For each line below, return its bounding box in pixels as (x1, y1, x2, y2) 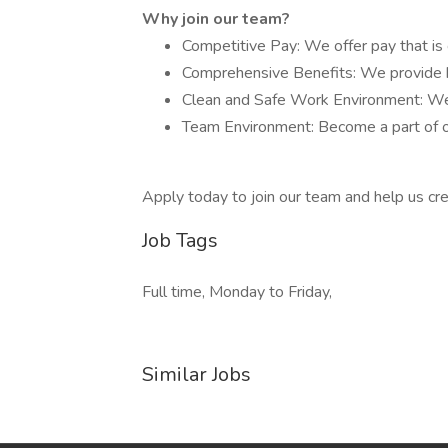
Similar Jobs (142, 361, 251, 388)
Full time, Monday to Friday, (142, 281, 332, 303)
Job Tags (142, 227, 218, 254)
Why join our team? (142, 8, 290, 30)
